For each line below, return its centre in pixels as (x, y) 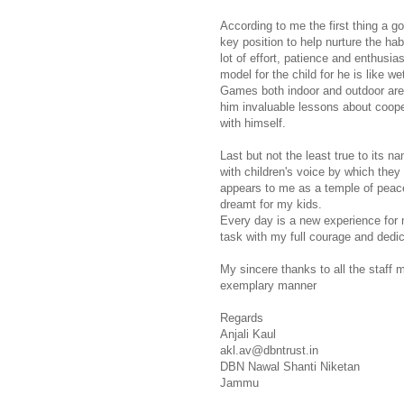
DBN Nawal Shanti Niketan (290, 366)
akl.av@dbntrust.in (269, 350)
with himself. (253, 123)
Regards (242, 317)
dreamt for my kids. (271, 204)
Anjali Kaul (248, 334)
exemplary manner (268, 285)
